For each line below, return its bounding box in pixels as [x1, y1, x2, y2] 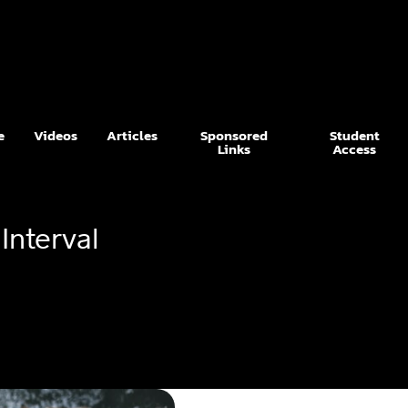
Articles [106, 124, 158, 146]
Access [332, 138, 377, 159]
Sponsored [199, 124, 268, 146]
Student [329, 124, 380, 146]
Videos [33, 124, 77, 146]
